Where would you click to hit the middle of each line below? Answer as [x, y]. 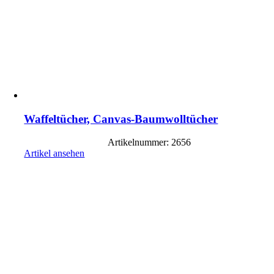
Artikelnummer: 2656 [149, 143]
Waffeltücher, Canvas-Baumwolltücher [121, 119]
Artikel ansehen [54, 154]
